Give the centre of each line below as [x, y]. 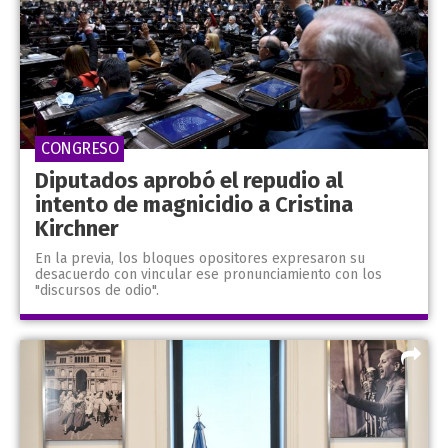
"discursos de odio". [97, 290]
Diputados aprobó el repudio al [189, 180]
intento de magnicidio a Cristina [194, 204]
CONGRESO [79, 148]
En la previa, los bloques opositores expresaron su [200, 258]
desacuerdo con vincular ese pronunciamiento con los [208, 274]
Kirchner [77, 228]
